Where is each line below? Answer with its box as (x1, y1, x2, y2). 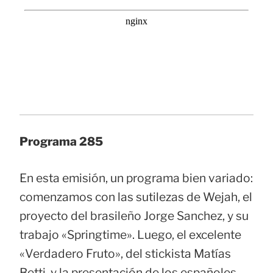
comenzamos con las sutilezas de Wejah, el (19, 190, 252, 205)
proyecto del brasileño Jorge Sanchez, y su (19, 208, 249, 224)
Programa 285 (19, 134, 103, 149)
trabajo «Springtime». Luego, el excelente (19, 227, 241, 243)
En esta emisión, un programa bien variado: (19, 171, 253, 186)
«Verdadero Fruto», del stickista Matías (19, 246, 231, 261)
